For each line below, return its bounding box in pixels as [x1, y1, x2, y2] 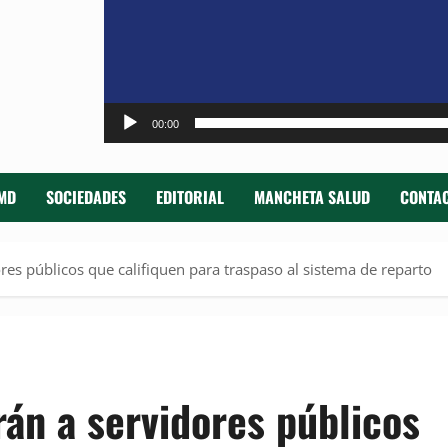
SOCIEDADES [46, 185, 126, 210]
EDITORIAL [156, 185, 224, 210]
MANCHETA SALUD [254, 185, 370, 210]
